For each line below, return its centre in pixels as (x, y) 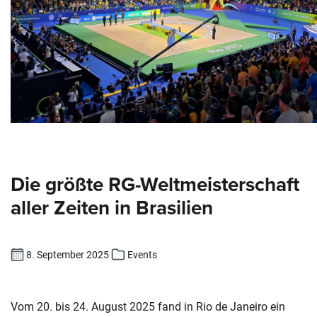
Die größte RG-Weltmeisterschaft (155, 184)
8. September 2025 (68, 255)
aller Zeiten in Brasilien (112, 207)
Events (141, 255)
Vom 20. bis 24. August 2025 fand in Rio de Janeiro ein (148, 307)
